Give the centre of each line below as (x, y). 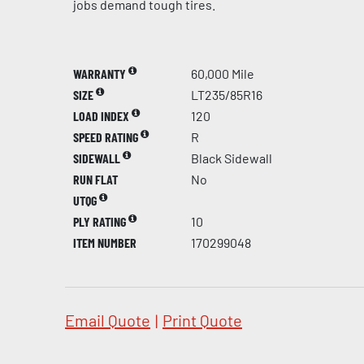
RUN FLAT (95, 179)
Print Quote (202, 320)
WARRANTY (101, 74)
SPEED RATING (107, 137)
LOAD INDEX (102, 116)
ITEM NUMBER (105, 243)
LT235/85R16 (227, 95)
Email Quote (108, 320)
